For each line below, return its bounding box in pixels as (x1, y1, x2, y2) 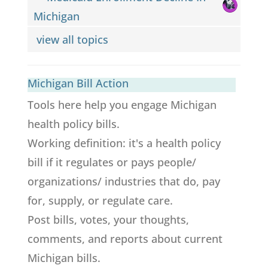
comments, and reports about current (27, 231, 223, 246)
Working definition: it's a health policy (27, 135, 221, 150)
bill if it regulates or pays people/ (27, 154, 196, 169)
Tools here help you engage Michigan (27, 97, 217, 112)
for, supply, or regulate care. (27, 193, 173, 208)
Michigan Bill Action (27, 75, 129, 90)
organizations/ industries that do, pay (27, 173, 220, 188)
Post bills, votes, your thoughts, (27, 212, 189, 227)
